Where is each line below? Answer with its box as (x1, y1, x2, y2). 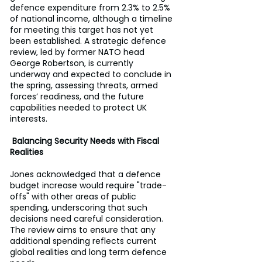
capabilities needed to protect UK (10, 101, 149, 113)
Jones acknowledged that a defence (10, 168, 163, 180)
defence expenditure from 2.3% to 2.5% (10, 1, 173, 13)
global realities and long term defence (10, 246, 169, 258)
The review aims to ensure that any (10, 223, 158, 236)
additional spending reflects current (10, 235, 159, 247)
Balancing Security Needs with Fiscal (12, 135, 161, 147)
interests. (10, 112, 47, 125)
